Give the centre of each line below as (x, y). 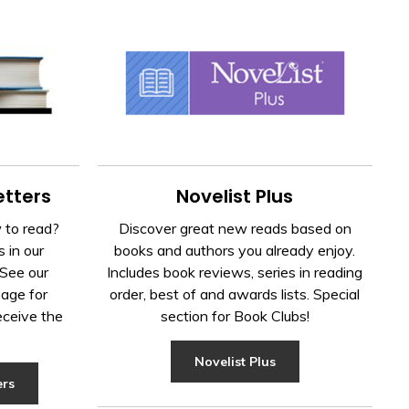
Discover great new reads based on (235, 229)
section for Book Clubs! (235, 316)
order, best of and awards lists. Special (235, 294)
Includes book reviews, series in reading (235, 273)
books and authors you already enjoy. (235, 251)
